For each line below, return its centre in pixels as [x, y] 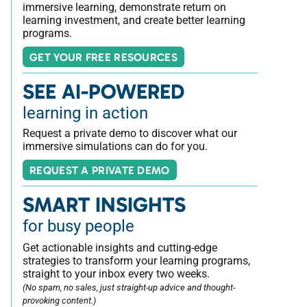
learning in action [85, 113]
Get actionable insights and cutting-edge [120, 248]
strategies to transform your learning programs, [136, 261]
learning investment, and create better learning [134, 20]
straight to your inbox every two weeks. [116, 274]
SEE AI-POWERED [103, 91]
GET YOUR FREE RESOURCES [103, 57]
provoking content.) [59, 300]
